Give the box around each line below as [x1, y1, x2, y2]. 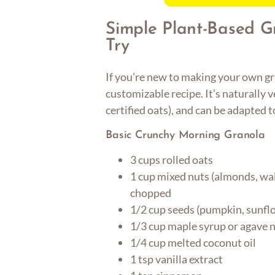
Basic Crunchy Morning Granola [106, 130, 265, 141]
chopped [130, 186, 172, 200]
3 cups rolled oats [130, 153, 214, 167]
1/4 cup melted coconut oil [130, 236, 257, 250]
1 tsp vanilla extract [130, 252, 223, 266]
